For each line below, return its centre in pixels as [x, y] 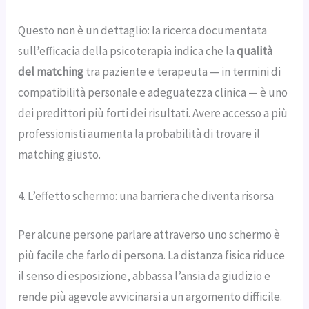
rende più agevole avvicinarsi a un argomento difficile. [150, 296]
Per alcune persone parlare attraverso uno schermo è [149, 234]
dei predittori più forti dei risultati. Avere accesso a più [153, 113]
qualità [255, 51]
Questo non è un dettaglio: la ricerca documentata [143, 30]
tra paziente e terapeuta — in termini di [182, 71]
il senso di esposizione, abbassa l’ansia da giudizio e [144, 276]
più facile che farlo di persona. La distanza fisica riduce [152, 255]
